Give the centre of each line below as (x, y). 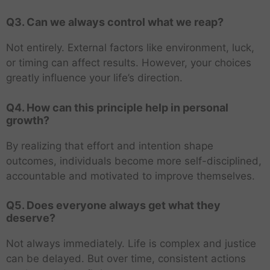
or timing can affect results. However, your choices (129, 63)
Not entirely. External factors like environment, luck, (130, 48)
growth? (28, 120)
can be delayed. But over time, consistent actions (126, 259)
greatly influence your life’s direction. (94, 78)
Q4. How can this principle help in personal (117, 107)
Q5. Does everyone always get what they (113, 206)
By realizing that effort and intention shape (110, 146)
